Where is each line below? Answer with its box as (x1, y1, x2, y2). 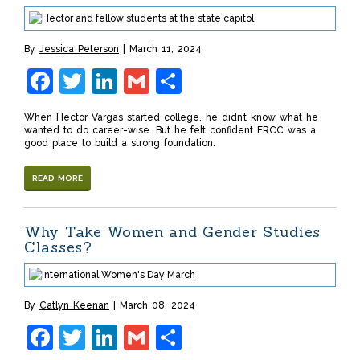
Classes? (24, 238, 92, 257)
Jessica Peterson (39, 43, 119, 55)
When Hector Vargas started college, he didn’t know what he (24, 112, 318, 124)
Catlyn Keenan (39, 300, 109, 312)
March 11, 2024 (129, 43, 202, 55)
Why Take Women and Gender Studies (24, 223, 321, 242)
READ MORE (32, 174, 83, 183)
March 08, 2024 (120, 300, 195, 312)
